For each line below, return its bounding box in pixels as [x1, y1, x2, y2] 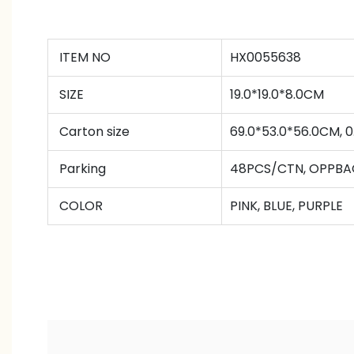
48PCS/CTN [230, 160, 303, 179]
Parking [56, 160, 106, 179]
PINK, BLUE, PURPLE [230, 197, 343, 216]
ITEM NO [56, 48, 111, 67]
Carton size [56, 122, 130, 141]
